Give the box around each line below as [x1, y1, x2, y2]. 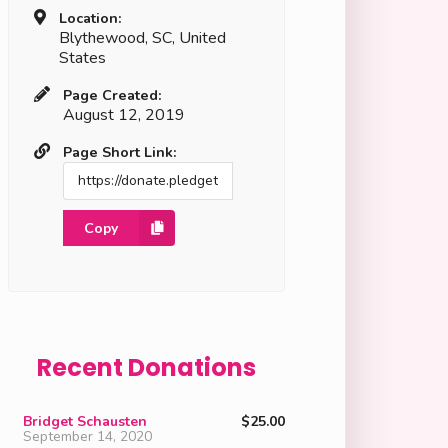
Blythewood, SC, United [58, 27, 226, 50]
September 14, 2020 [22, 426, 152, 446]
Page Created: [62, 84, 162, 105]
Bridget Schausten [22, 411, 147, 431]
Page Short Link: [62, 141, 177, 162]
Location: [58, 8, 122, 29]
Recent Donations [36, 350, 256, 384]
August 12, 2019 [62, 103, 185, 126]
